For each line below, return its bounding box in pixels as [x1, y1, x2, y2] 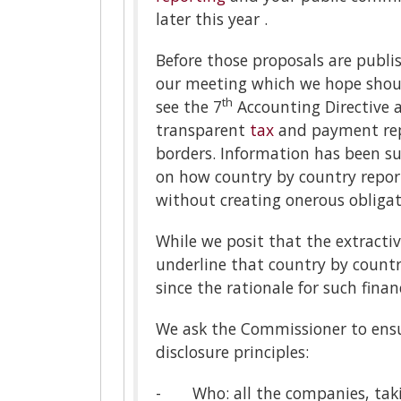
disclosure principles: [156, 340, 309, 363]
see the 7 [156, 95, 222, 117]
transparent [156, 118, 250, 141]
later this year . [156, 7, 268, 30]
